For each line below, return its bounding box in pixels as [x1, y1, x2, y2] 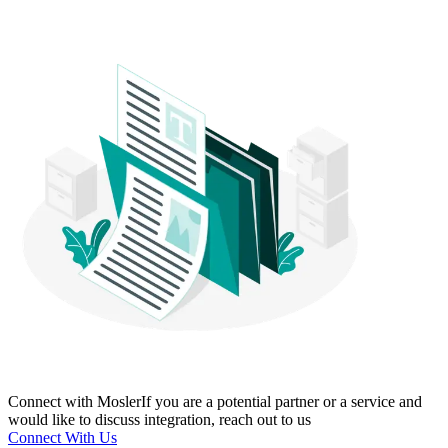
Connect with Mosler [8, 392, 141, 410]
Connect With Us [8, 428, 117, 446]
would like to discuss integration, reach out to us [8, 410, 311, 428]
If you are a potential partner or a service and [141, 392, 422, 410]
